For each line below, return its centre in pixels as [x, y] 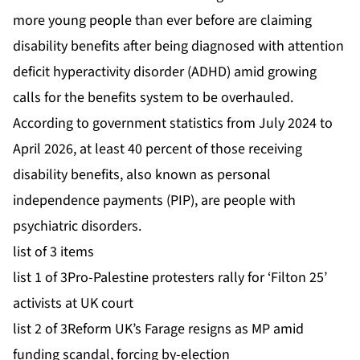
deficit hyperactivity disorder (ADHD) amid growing [165, 72]
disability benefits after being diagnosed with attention [178, 47]
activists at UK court [73, 304]
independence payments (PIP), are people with [154, 201]
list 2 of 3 [40, 329]
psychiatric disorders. [77, 227]
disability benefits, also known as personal [142, 175]
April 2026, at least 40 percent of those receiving [157, 149]
